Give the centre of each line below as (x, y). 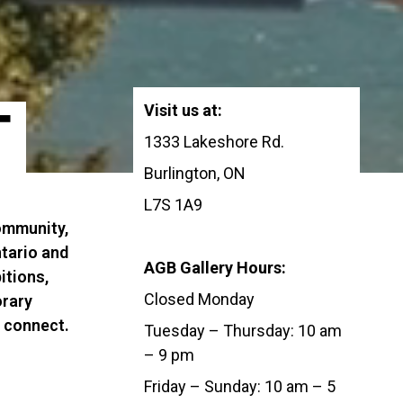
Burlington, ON (195, 174)
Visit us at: (183, 111)
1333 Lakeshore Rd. (214, 142)
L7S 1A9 (173, 205)
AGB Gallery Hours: (215, 268)
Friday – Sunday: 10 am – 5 (240, 387)
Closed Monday (199, 300)
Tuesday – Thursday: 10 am (243, 331)
